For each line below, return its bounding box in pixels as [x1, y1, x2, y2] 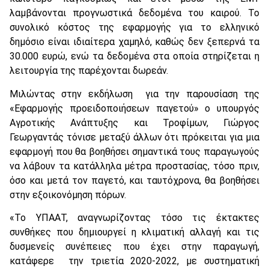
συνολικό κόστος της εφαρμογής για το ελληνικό [10, 22, 259, 34]
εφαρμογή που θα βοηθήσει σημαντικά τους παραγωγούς [10, 145, 259, 157]
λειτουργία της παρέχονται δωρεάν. [10, 65, 168, 77]
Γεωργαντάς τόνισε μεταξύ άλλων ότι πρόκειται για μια [10, 131, 259, 143]
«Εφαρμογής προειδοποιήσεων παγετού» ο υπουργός [10, 102, 259, 114]
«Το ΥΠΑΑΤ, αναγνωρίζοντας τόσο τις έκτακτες [10, 212, 259, 224]
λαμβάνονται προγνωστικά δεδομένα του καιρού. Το [10, 7, 259, 19]
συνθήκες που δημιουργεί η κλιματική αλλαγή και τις [10, 226, 259, 238]
